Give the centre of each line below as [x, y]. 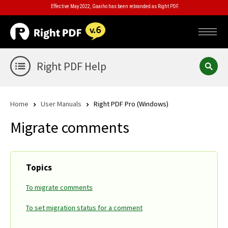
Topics [39, 168]
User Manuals [61, 104]
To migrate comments [59, 188]
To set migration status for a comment [84, 208]
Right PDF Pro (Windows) [131, 104]
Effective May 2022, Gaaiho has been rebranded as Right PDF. [115, 6]
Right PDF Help [72, 66]
